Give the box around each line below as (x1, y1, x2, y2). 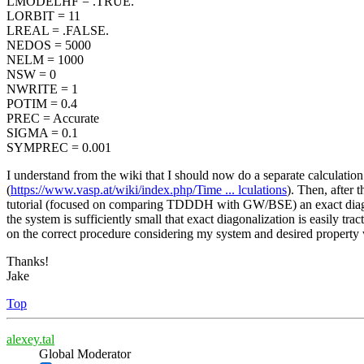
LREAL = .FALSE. (6, 24, 109, 38)
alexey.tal (6, 332, 54, 347)
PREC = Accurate (6, 111, 99, 126)
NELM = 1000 (6, 53, 84, 67)
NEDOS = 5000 (6, 38, 91, 53)
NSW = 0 (6, 67, 56, 82)
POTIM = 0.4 (6, 97, 77, 111)
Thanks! (6, 254, 49, 269)
